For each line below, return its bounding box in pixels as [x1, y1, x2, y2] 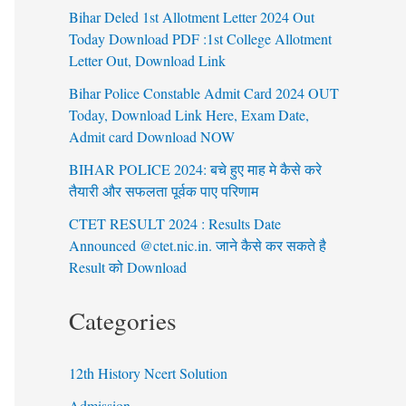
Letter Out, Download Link [69, 51, 226, 71]
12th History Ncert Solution [69, 363, 227, 383]
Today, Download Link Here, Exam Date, [69, 105, 309, 125]
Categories [69, 304, 177, 338]
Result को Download [69, 257, 187, 277]
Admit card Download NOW [69, 127, 235, 147]
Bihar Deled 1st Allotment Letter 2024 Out [69, 7, 314, 27]
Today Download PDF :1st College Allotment [69, 29, 332, 49]
